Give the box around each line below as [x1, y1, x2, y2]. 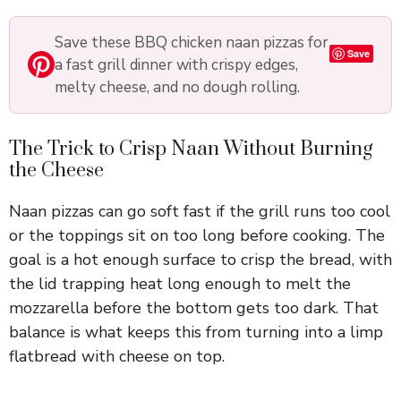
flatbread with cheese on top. [9, 345, 225, 367]
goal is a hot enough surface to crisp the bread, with [9, 248, 392, 270]
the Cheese [9, 158, 104, 183]
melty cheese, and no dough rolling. [55, 76, 300, 98]
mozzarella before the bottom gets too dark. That [9, 296, 379, 319]
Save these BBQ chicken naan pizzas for [55, 31, 328, 53]
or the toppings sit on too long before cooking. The [9, 224, 385, 246]
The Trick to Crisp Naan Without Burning [9, 136, 372, 161]
